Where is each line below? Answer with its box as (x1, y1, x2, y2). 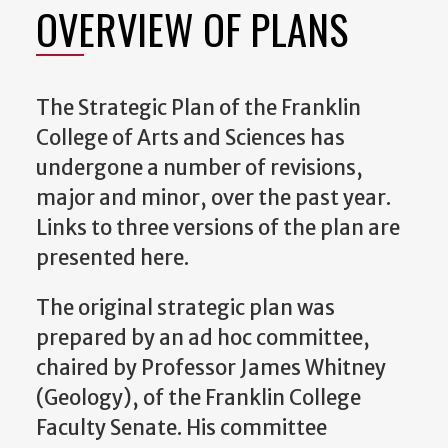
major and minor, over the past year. (36, 184, 391, 211)
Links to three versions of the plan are (36, 214, 400, 241)
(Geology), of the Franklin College (36, 385, 361, 412)
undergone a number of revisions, (36, 154, 363, 181)
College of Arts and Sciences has (36, 124, 345, 151)
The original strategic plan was (36, 295, 335, 322)
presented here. (36, 244, 189, 271)
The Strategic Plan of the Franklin (36, 94, 361, 121)
